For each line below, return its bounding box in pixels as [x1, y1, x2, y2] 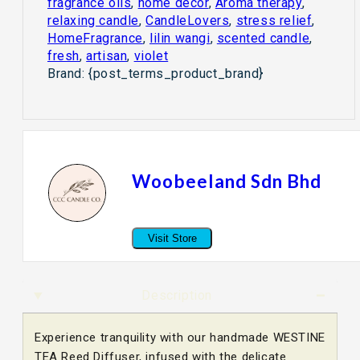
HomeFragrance [47, 31, 143, 47]
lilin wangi [149, 31, 211, 47]
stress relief [235, 13, 313, 29]
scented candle [216, 31, 310, 47]
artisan [86, 48, 128, 64]
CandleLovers [145, 13, 230, 29]
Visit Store [147, 232, 197, 245]
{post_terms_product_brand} [88, 66, 264, 82]
